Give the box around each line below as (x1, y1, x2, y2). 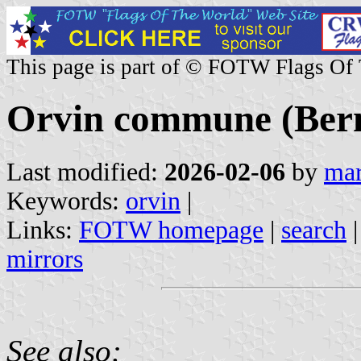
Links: (6, 215, 79, 244)
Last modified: (6, 157, 164, 186)
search (281, 215, 346, 244)
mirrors (6, 244, 83, 273)
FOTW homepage (79, 215, 263, 244)
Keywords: (6, 186, 126, 215)
